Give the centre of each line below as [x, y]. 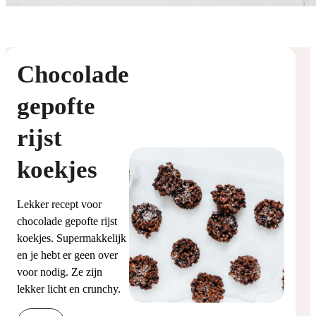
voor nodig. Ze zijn [60, 272]
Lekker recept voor [59, 204]
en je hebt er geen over [67, 255]
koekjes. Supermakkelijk [72, 238]
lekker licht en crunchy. [69, 288]
